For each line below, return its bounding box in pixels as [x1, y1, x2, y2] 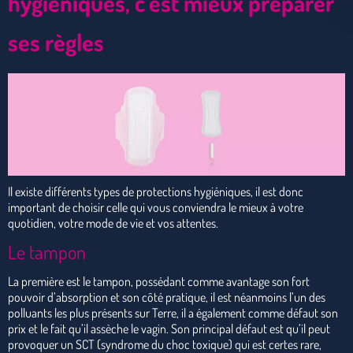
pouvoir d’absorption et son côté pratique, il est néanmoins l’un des [8, 288, 325, 305]
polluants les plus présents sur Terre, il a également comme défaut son [8, 304, 338, 321]
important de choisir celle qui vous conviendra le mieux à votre [8, 199, 303, 215]
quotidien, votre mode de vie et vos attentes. [8, 214, 218, 231]
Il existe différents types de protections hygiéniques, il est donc [8, 183, 303, 199]
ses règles [8, 27, 104, 57]
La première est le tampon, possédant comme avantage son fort [8, 273, 310, 289]
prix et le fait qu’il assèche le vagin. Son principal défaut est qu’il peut [8, 320, 330, 336]
